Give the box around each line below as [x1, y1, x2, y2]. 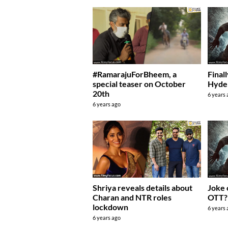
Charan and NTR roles [93, 192, 172, 203]
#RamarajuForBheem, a [93, 69, 177, 79]
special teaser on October [93, 79, 186, 89]
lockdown [93, 202, 128, 212]
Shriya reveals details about [93, 183, 192, 193]
